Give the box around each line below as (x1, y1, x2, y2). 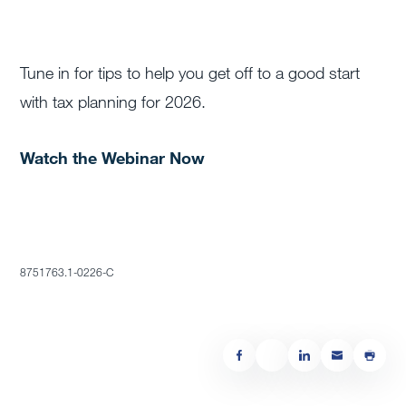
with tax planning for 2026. (20, 92, 207, 112)
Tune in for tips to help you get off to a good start (20, 63, 361, 83)
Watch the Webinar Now (20, 148, 206, 169)
